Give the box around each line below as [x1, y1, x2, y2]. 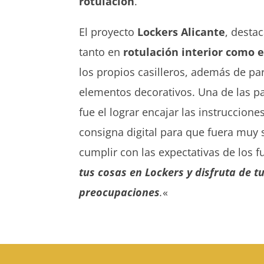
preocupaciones [79, 184, 160, 199]
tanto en [79, 44, 124, 59]
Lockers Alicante [137, 24, 226, 39]
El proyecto [79, 24, 138, 39]
